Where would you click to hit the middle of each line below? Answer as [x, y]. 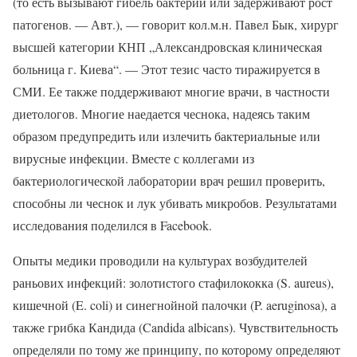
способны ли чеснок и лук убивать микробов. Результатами [175, 203]
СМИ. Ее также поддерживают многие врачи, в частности [171, 92]
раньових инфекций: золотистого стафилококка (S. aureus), [173, 283]
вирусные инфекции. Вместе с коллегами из [133, 159]
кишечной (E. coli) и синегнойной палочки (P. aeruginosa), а [175, 305]
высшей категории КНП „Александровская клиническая [167, 47]
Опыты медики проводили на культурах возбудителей [160, 261]
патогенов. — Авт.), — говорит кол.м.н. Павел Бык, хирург [176, 25]
